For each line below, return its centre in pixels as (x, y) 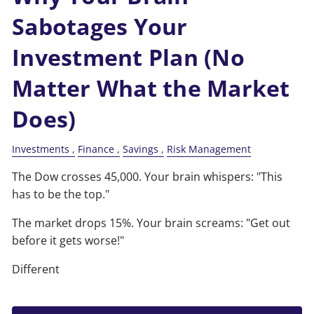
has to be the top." (61, 194)
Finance (96, 149)
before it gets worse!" (68, 241)
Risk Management (209, 149)
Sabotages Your (100, 27)
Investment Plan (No (128, 57)
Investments (41, 149)
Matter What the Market (151, 88)
